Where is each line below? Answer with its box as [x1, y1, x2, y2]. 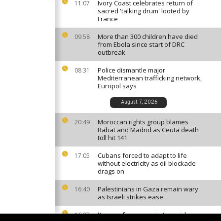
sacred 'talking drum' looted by [98, 6, 189, 15]
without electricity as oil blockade [98, 159, 196, 168]
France [98, 14, 118, 23]
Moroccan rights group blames [98, 117, 188, 126]
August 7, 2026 [120, 100, 157, 105]
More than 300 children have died [98, 32, 198, 41]
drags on [98, 167, 124, 176]
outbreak [98, 48, 125, 57]
